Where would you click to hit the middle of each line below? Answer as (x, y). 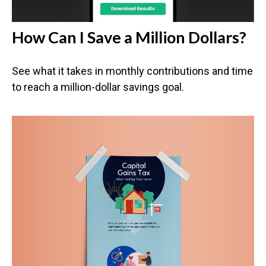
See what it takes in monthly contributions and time (132, 71)
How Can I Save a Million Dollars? (129, 37)
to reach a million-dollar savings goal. (98, 87)
